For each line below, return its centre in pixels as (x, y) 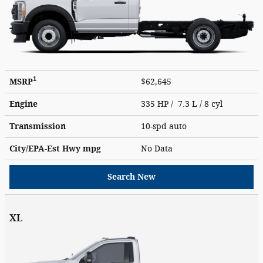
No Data (159, 149)
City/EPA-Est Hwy (46, 149)
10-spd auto (165, 126)
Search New (131, 177)
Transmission (38, 126)
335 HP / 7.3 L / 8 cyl (183, 104)
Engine (23, 104)
